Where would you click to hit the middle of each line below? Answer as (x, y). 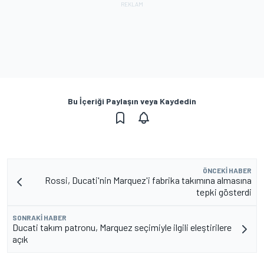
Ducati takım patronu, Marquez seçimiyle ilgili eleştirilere (122, 227)
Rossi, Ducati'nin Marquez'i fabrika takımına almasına (148, 180)
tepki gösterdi (224, 192)
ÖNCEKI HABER (227, 170)
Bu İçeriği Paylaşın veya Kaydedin (132, 101)
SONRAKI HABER (39, 217)
